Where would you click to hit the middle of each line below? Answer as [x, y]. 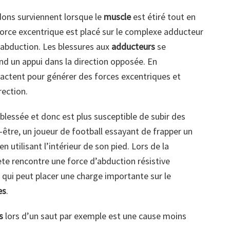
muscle [116, 17]
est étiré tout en [163, 17]
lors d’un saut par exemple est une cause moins [95, 216]
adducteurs [133, 47]
